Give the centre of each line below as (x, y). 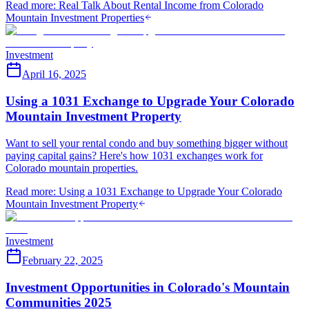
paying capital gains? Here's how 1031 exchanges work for (134, 155)
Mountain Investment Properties (75, 18)
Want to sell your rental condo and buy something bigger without (147, 143)
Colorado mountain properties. (72, 168)
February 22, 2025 (62, 260)
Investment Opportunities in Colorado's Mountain (148, 287)
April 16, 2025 (54, 74)
